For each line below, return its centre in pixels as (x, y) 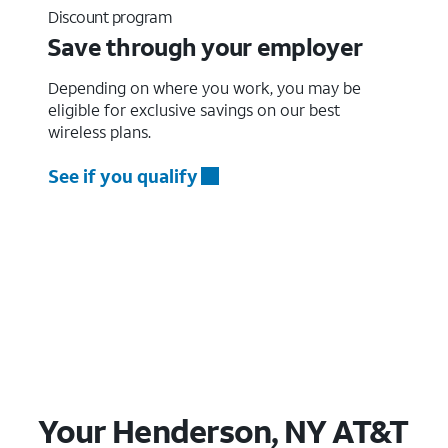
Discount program (110, 16)
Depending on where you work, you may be (204, 87)
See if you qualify (123, 175)
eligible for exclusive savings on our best (194, 109)
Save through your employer (204, 46)
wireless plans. (99, 131)
